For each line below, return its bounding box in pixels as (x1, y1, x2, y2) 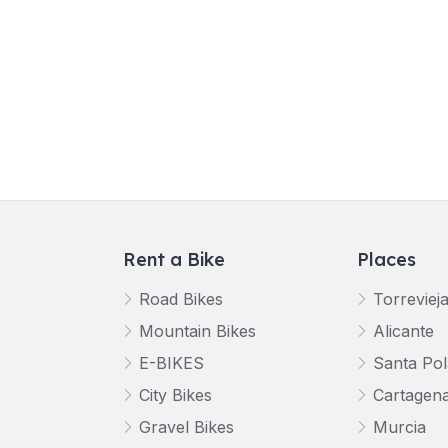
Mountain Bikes (138, 321, 256, 341)
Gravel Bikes (138, 417, 234, 437)
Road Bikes (138, 289, 223, 309)
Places (357, 248, 417, 271)
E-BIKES (138, 353, 204, 373)
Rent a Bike (122, 248, 225, 271)
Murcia (373, 417, 427, 437)
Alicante (373, 321, 435, 341)
